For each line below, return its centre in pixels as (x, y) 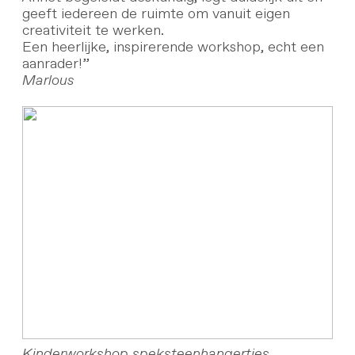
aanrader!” (55, 64)
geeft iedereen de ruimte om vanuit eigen (156, 14)
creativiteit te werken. (93, 31)
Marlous (48, 80)
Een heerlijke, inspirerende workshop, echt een (173, 47)
